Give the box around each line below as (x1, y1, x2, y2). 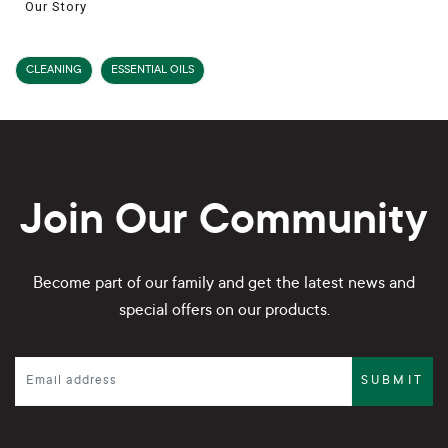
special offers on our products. (118, 302, 330, 321)
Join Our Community (20, 199, 428, 248)
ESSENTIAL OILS (111, 64, 194, 78)
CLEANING (26, 64, 82, 78)
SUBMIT (360, 374, 424, 389)
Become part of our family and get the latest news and (33, 275, 415, 294)
